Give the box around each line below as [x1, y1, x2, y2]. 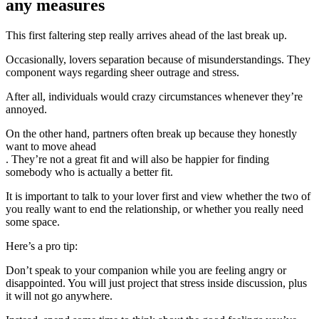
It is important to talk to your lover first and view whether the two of [6, 189, 310, 202]
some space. [6, 215, 60, 228]
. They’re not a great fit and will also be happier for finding [6, 152, 269, 165]
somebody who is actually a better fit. [6, 165, 173, 178]
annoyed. [6, 103, 47, 115]
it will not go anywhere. [6, 289, 113, 302]
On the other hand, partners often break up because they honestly [6, 127, 297, 140]
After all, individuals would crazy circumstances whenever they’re [6, 90, 303, 103]
